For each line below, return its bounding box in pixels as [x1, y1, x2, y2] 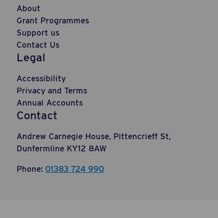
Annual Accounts [17, 98, 83, 108]
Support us [17, 28, 59, 37]
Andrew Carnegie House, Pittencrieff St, [17, 131, 171, 141]
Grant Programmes [17, 16, 89, 25]
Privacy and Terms [17, 86, 87, 95]
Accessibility [17, 73, 66, 83]
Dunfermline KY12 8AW [17, 144, 107, 153]
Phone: [17, 164, 45, 174]
